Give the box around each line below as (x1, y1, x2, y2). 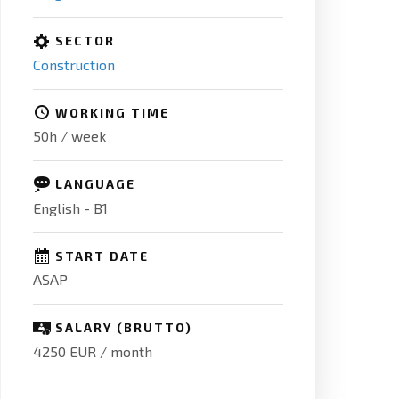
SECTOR (55, 32, 116, 48)
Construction (33, 55, 116, 73)
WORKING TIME (55, 104, 170, 120)
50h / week (33, 127, 107, 145)
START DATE (55, 248, 150, 264)
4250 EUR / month (33, 342, 153, 360)
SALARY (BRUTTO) (55, 319, 193, 335)
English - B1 (33, 199, 109, 216)
